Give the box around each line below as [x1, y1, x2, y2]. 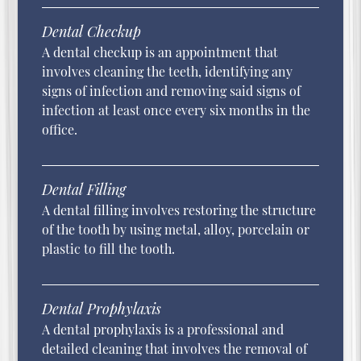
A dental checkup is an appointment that [42, 44, 279, 61]
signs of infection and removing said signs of [42, 82, 301, 100]
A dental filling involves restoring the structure [42, 201, 317, 219]
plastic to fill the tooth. [42, 240, 176, 258]
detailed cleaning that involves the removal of [42, 340, 308, 358]
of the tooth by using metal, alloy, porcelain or [42, 221, 310, 239]
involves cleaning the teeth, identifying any [42, 63, 293, 81]
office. [42, 121, 78, 139]
